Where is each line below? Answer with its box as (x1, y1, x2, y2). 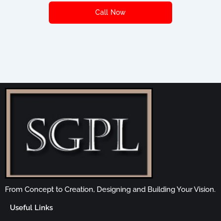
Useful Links (10, 203, 53, 213)
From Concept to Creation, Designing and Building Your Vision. (5, 185, 216, 194)
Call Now (95, 8, 126, 17)
